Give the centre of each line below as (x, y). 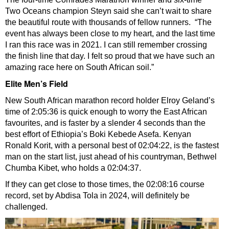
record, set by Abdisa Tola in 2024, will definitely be (97, 196)
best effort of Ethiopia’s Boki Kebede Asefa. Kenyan (98, 134)
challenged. (27, 207)
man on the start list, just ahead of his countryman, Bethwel (111, 157)
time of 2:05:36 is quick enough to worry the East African (106, 112)
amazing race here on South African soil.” (81, 67)
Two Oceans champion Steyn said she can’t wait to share (108, 11)
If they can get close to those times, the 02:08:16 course (105, 185)
